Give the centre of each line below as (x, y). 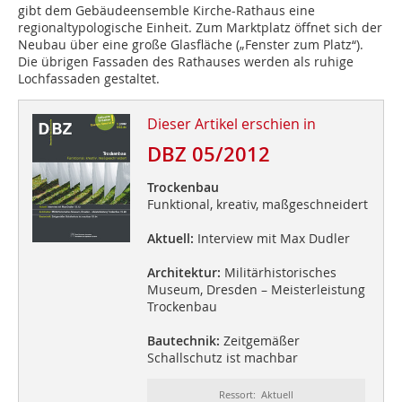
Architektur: (184, 273)
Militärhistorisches (278, 273)
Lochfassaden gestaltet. (89, 79)
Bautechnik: (183, 341)
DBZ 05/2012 (208, 155)
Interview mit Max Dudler (271, 239)
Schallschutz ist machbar (222, 358)
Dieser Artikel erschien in (231, 124)
